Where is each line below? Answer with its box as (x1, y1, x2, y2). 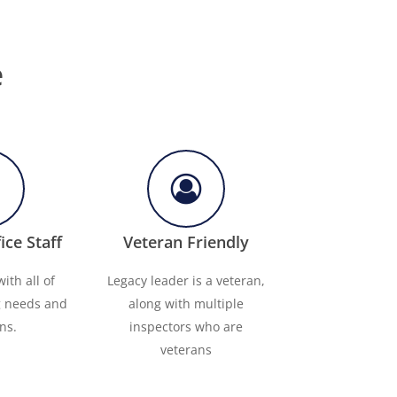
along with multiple (128, 294, 244, 312)
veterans (160, 340, 212, 358)
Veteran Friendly (122, 230, 249, 253)
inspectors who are (128, 317, 243, 335)
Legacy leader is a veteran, (106, 271, 265, 289)
